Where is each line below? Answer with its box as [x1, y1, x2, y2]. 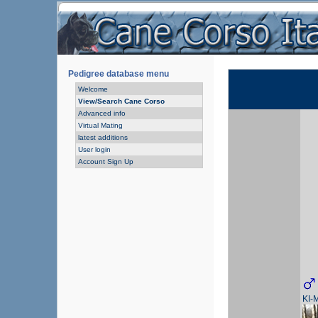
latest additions [78, 133, 128, 141]
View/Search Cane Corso [78, 97, 165, 105]
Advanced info [78, 109, 126, 117]
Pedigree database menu [68, 69, 169, 79]
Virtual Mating [78, 121, 123, 129]
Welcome [78, 85, 108, 93]
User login [78, 146, 111, 153]
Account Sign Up [78, 158, 133, 165]
